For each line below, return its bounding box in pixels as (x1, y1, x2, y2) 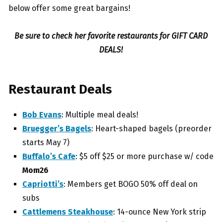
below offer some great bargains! (8, 3, 130, 13)
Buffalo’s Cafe (22, 152, 75, 162)
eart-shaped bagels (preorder (101, 124, 212, 134)
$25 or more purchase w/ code (102, 152, 214, 162)
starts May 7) (22, 138, 69, 148)
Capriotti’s (22, 179, 63, 189)
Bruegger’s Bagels (22, 124, 91, 134)
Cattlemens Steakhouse (22, 207, 113, 217)
